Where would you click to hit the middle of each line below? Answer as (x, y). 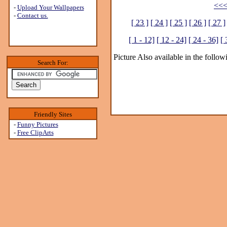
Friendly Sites (53, 114)
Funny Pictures (37, 124)
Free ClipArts (35, 133)
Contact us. (32, 15)
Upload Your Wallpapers (50, 7)
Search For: (53, 63)
